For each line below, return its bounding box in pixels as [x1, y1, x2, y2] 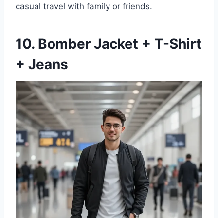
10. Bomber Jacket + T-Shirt [16, 36, 201, 53]
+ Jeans [16, 56, 68, 73]
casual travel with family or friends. [16, 1, 152, 12]
